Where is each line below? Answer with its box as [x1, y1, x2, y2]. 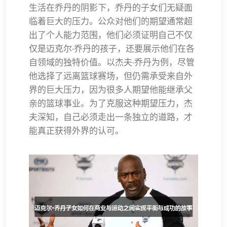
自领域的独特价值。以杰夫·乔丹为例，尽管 [29, 57, 195, 67]
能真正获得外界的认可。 [29, 125, 124, 136]
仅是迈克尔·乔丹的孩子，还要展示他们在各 [29, 43, 195, 54]
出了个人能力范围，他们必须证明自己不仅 [29, 29, 193, 40]
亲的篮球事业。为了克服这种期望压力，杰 [29, 98, 193, 108]
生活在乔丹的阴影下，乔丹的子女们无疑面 [29, 2, 193, 13]
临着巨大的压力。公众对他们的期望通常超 [29, 16, 193, 26]
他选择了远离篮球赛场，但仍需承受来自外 [29, 70, 193, 81]
